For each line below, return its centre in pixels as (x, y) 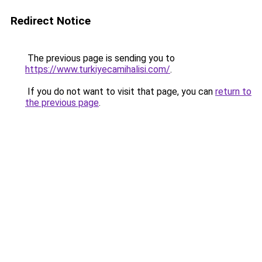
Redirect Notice (51, 21)
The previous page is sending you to (100, 58)
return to (233, 92)
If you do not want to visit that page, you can (120, 92)
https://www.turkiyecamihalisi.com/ (98, 69)
